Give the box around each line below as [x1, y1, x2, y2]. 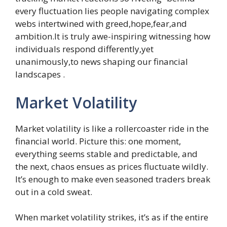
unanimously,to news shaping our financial [15, 56, 188, 67]
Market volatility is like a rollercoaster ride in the [15, 122, 209, 134]
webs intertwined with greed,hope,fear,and [15, 18, 187, 29]
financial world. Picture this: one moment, [15, 135, 181, 147]
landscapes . [15, 68, 65, 80]
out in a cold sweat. [15, 185, 92, 198]
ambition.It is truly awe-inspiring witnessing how [15, 30, 210, 42]
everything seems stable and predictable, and [15, 147, 198, 160]
